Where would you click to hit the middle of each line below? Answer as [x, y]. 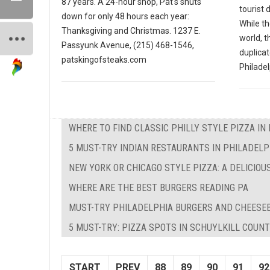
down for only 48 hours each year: [125, 16]
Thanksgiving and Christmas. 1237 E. [131, 30]
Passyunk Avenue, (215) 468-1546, [128, 45]
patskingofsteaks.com [104, 59]
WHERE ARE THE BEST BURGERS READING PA [159, 187]
